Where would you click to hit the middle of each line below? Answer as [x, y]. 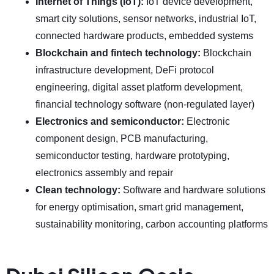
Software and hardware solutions [194, 190]
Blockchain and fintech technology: [119, 53]
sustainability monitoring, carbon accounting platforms [152, 224]
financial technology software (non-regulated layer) [145, 105]
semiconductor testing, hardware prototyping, [132, 156]
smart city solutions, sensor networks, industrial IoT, [146, 19]
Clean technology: [79, 190]
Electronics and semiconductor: [111, 122]
